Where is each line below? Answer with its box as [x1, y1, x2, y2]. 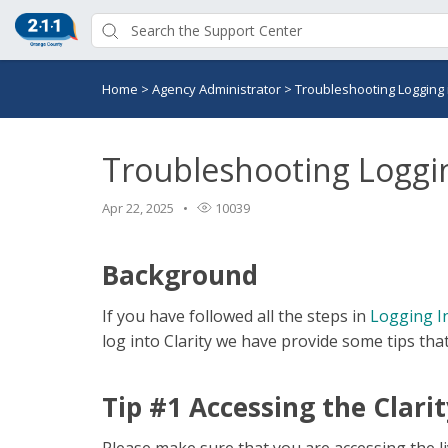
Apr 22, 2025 [102, 199, 174, 217]
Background [102, 257, 258, 293]
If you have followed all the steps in [102, 305, 370, 327]
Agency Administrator [152, 80, 284, 98]
